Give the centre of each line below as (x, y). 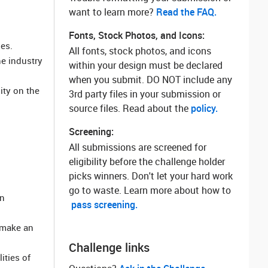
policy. (204, 108)
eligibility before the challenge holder (147, 162)
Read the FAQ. (186, 12)
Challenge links (109, 247)
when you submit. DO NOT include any (150, 80)
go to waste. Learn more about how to (150, 190)
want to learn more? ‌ (112, 12)
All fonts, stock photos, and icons (140, 51)
